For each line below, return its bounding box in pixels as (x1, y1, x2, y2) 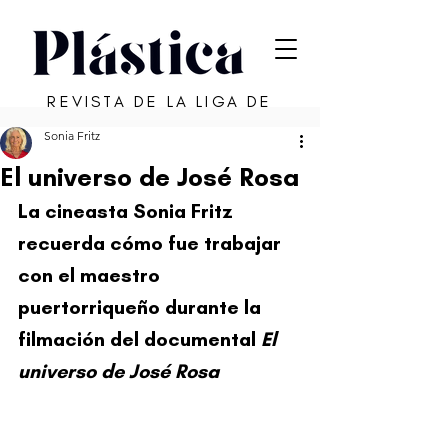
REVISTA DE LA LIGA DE (47, 92, 273, 111)
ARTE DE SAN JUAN (69, 114, 251, 133)
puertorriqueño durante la (18, 295, 266, 319)
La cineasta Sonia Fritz (18, 199, 238, 223)
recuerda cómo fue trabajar (18, 231, 286, 255)
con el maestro (18, 263, 165, 287)
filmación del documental (18, 327, 261, 351)
